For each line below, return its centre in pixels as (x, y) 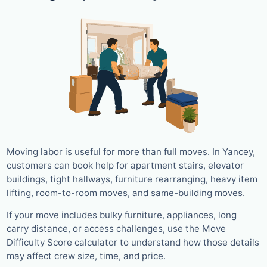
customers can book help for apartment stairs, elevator (125, 166)
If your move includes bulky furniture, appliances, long (122, 215)
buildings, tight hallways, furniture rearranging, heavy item (132, 179)
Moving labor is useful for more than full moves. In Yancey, (131, 152)
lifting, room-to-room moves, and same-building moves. (126, 193)
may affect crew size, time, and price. (86, 256)
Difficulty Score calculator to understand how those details (133, 242)
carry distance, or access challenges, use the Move (116, 228)
